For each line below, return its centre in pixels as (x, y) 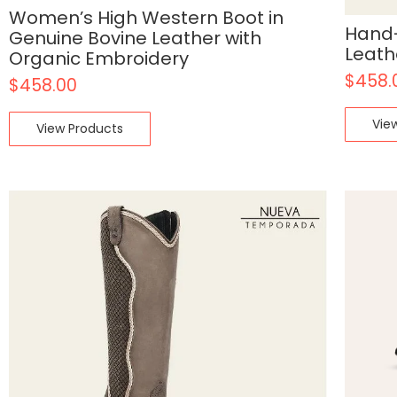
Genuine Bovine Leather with (135, 38)
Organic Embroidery (99, 58)
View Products (80, 128)
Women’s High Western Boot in (146, 17)
